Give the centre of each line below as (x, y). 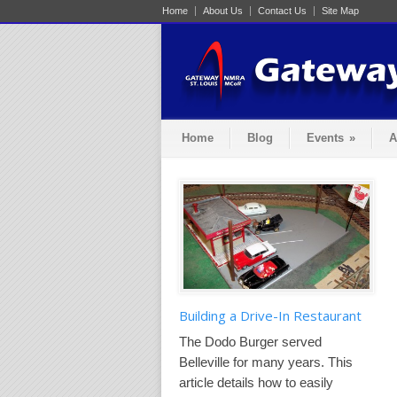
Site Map (340, 11)
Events (325, 138)
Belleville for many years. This (266, 362)
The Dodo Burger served (250, 341)
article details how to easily (256, 382)
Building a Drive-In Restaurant (270, 315)
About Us (223, 11)
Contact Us (282, 11)
